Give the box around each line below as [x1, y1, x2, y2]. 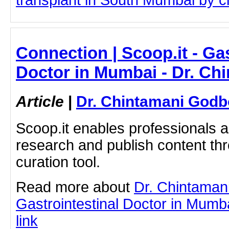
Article [16, 93, 64, 110]
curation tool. [16, 154, 100, 170]
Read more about [16, 179, 134, 195]
